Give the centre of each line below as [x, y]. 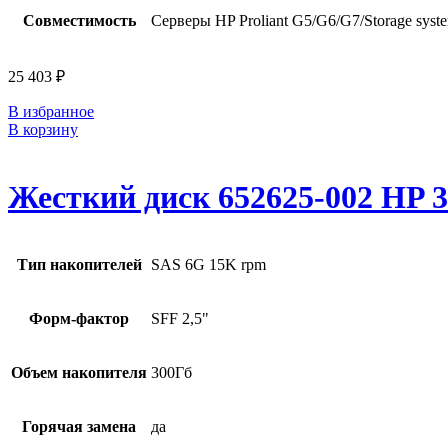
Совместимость [79, 21]
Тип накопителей [79, 265]
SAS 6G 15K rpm [208, 265]
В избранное [51, 112]
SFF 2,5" [180, 319]
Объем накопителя [79, 373]
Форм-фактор [79, 319]
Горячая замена [79, 427]
